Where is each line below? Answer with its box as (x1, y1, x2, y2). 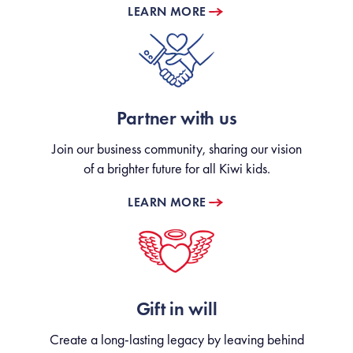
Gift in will (136, 297, 217, 321)
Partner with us (116, 106, 237, 131)
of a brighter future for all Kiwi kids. (83, 159, 270, 178)
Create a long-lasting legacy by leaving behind (49, 330, 304, 349)
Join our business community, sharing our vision (51, 139, 302, 158)
